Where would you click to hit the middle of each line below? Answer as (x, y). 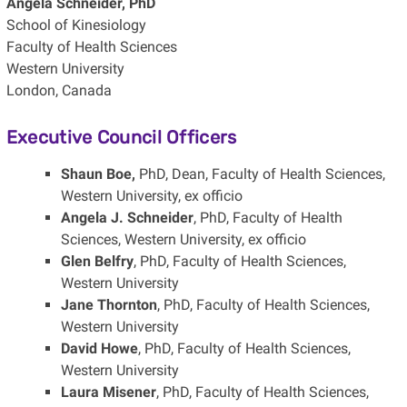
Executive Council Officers (121, 138)
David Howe (99, 349)
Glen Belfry (97, 262)
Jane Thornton (109, 305)
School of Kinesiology (76, 25)
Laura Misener (108, 392)
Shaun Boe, (99, 174)
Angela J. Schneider (127, 218)
